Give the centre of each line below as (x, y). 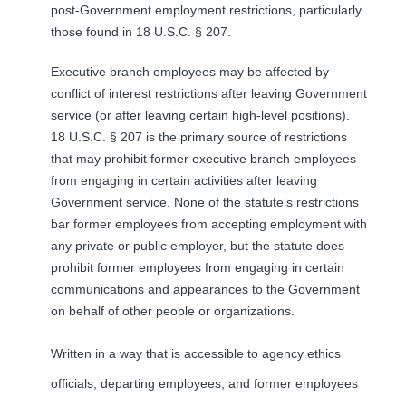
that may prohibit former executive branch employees (203, 158)
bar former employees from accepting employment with (209, 223)
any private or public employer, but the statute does (198, 245)
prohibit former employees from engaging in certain (198, 267)
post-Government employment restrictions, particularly (206, 10)
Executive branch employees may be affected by (190, 71)
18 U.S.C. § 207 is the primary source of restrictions (199, 136)
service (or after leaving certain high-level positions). (202, 115)
